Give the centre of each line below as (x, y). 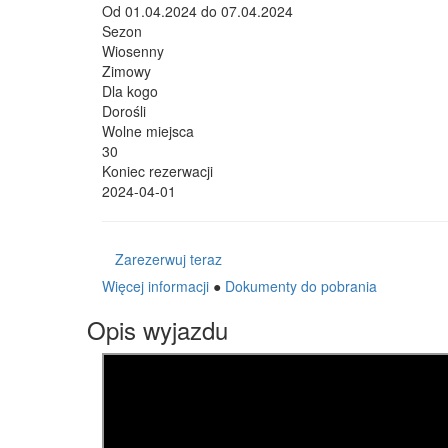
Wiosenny (133, 51)
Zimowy (126, 71)
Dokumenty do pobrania (301, 286)
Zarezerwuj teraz (168, 259)
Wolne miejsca (148, 131)
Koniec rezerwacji (157, 171)
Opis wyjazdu (157, 329)
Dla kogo (130, 91)
